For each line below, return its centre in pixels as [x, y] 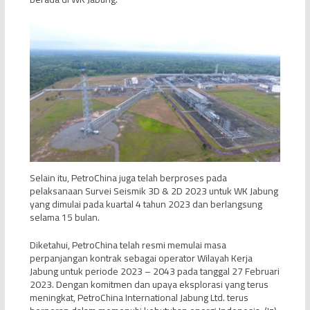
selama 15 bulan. [64, 217]
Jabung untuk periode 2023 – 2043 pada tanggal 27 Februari [154, 271]
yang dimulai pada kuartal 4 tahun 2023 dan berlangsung [146, 204]
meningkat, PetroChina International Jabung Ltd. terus [139, 297]
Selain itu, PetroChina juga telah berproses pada [128, 177]
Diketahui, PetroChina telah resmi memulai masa [128, 245]
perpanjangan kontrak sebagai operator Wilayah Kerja [141, 258]
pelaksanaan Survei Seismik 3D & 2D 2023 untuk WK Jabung [154, 191]
